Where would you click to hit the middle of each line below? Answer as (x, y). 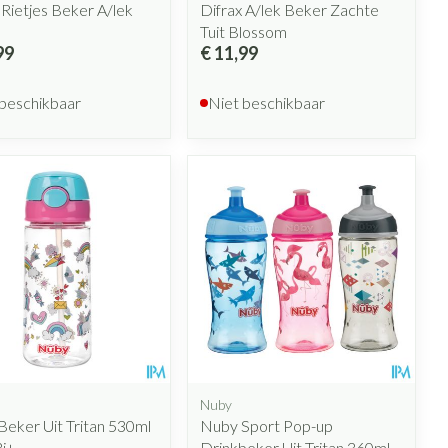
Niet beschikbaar (267, 103)
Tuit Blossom (244, 32)
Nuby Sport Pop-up (267, 425)
